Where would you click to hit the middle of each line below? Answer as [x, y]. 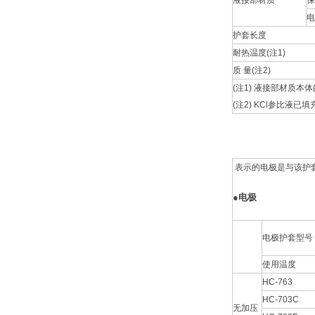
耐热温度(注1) [259, 52]
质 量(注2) [252, 70]
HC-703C [281, 299]
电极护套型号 [288, 237]
